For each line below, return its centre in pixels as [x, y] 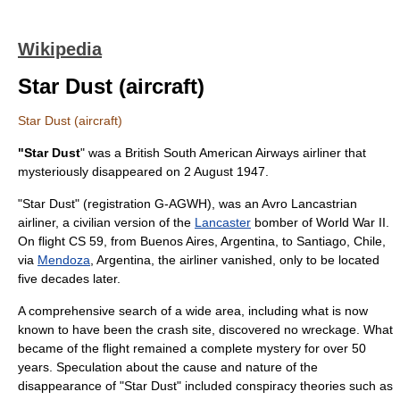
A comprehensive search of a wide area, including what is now [193, 311]
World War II [351, 222]
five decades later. [69, 279]
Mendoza [64, 260]
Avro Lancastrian [309, 204]
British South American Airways [212, 153]
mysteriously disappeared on [101, 171]
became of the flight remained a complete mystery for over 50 [192, 348]
